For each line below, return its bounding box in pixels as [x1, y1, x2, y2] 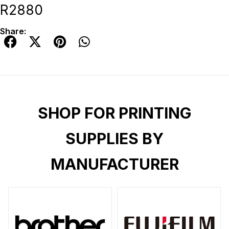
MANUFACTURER [50, 155, 179, 174]
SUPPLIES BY [65, 129, 164, 148]
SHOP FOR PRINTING [38, 104, 191, 123]
